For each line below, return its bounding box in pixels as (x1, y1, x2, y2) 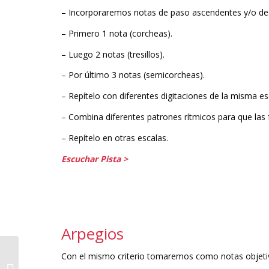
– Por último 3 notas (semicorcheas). (61, 69, 205, 81)
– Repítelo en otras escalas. (61, 132, 168, 144)
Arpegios (61, 222, 124, 244)
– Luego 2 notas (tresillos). (61, 48, 165, 60)
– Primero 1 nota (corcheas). (61, 27, 172, 39)
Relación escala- (21, 257, 80, 268)
